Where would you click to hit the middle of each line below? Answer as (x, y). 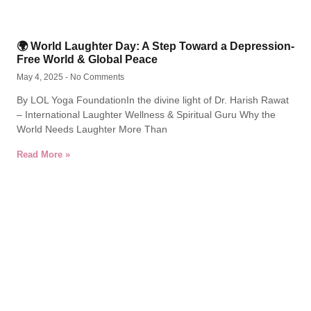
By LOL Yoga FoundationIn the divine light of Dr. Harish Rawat (153, 100)
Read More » (43, 154)
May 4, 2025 (41, 77)
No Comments (96, 77)
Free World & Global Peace (87, 59)
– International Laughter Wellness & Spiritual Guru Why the (146, 115)
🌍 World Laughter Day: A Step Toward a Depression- (155, 46)
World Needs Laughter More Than (92, 129)
